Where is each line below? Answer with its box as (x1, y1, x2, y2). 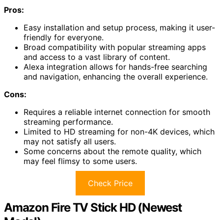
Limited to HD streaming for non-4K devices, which (24, 126, 215, 137)
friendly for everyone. (24, 32, 104, 42)
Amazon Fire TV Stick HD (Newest (4, 200, 182, 215)
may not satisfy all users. (24, 136, 116, 146)
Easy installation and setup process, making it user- (24, 22, 215, 32)
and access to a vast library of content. (24, 52, 170, 62)
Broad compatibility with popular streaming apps (24, 42, 206, 52)
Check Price (87, 178, 133, 188)
